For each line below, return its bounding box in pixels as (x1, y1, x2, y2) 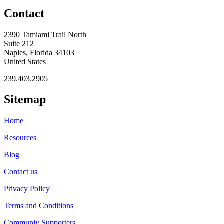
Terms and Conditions (4, 201, 73, 210)
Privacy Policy (4, 184, 50, 193)
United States (4, 57, 46, 66)
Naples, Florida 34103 (4, 48, 74, 57)
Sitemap (4, 93, 46, 106)
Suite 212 (4, 39, 34, 48)
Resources (4, 133, 36, 142)
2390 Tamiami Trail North (4, 30, 86, 39)
